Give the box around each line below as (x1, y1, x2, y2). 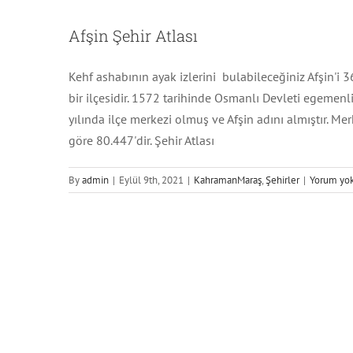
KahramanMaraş (194, 173, 262, 188)
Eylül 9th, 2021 (119, 173, 184, 188)
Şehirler (266, 173, 299, 188)
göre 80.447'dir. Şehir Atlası (69, 132, 214, 149)
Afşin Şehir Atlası (69, 25, 198, 46)
